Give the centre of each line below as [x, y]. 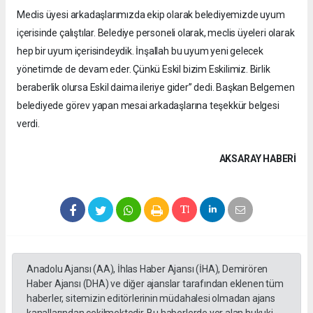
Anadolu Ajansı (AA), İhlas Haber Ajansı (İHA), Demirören [147, 269]
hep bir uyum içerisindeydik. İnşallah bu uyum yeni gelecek [140, 51]
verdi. [28, 123]
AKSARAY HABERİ [257, 158]
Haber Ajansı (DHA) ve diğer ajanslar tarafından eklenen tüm [155, 283]
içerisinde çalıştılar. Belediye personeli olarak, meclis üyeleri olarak [156, 32]
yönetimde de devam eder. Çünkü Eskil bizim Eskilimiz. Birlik [144, 69]
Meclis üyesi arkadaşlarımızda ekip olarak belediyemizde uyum [151, 14]
